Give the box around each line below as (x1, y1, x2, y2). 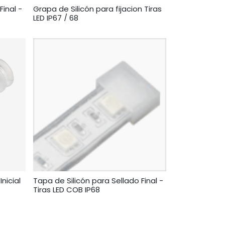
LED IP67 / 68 (33, 12, 78, 23)
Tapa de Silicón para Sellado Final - (33, 175, 163, 186)
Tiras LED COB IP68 (33, 184, 100, 195)
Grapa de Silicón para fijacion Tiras (33, 3, 162, 14)
